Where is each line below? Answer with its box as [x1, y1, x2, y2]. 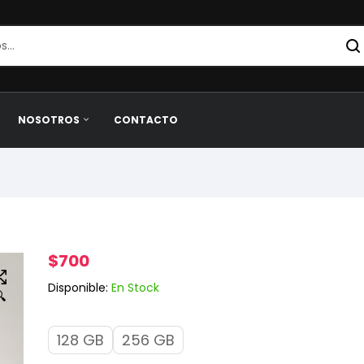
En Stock [108, 279, 159, 296]
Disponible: [48, 279, 108, 296]
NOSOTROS [18, 113, 80, 127]
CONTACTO [113, 113, 178, 127]
